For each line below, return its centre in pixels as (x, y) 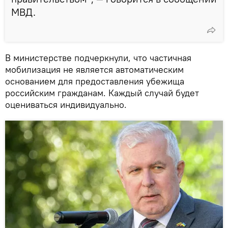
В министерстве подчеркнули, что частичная (98, 58)
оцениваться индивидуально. (66, 104)
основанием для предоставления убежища (95, 81)
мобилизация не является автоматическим (94, 69)
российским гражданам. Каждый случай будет (102, 93)
